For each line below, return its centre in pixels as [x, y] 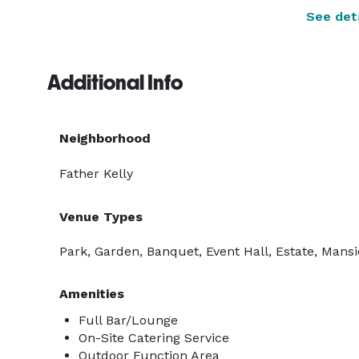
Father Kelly [96, 173]
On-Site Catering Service [154, 338]
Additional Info [115, 83]
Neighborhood [105, 138]
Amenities [92, 294]
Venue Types [101, 217]
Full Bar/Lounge [128, 320]
